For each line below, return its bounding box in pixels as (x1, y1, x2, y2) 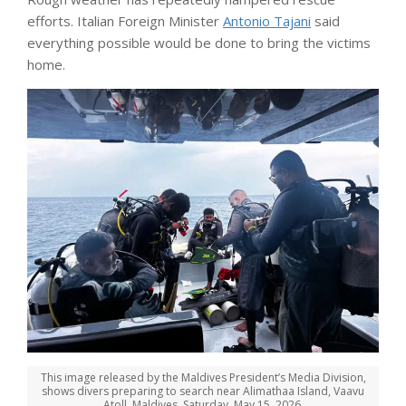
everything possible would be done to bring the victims (27, 33, 371, 52)
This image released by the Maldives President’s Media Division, (40, 369, 366, 385)
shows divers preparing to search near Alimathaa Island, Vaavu (42, 382, 364, 399)
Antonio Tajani (223, 11, 311, 30)
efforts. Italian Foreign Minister (27, 11, 223, 30)
